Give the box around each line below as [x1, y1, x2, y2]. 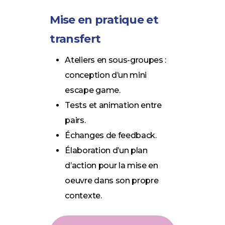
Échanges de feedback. [65, 130, 157, 140]
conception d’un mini [65, 70, 147, 80]
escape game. [65, 85, 121, 95]
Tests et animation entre [65, 100, 162, 110]
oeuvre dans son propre [65, 175, 159, 185]
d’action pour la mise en [65, 160, 158, 170]
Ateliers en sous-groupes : [65, 55, 167, 65]
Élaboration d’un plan [65, 145, 148, 155]
